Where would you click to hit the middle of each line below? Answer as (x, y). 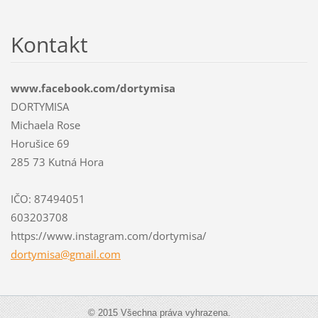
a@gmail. (77, 254)
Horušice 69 (40, 143)
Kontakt (49, 44)
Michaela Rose (45, 125)
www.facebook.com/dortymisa (93, 88)
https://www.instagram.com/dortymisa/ (108, 235)
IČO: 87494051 (48, 198)
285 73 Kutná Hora (57, 161)
